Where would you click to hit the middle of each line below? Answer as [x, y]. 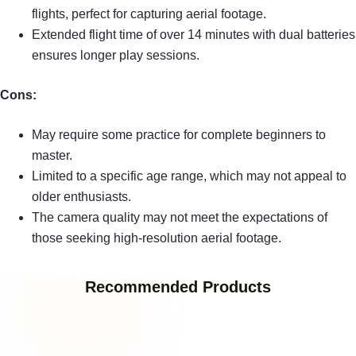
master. [52, 155]
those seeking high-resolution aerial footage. [157, 238]
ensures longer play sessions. [116, 55]
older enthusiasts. [81, 196]
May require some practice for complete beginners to [179, 134]
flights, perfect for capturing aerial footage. [149, 14]
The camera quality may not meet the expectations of [180, 217]
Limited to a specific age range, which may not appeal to [189, 176]
